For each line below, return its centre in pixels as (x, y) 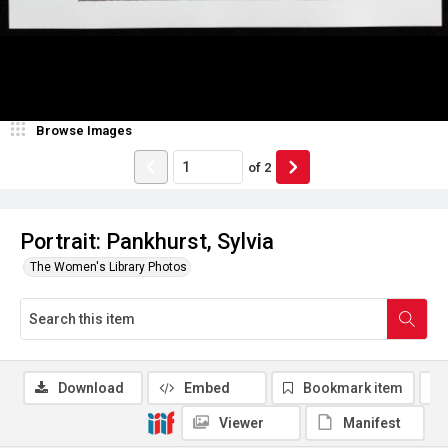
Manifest (372, 423)
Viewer (241, 423)
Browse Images (84, 130)
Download (91, 388)
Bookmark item (353, 388)
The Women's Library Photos (108, 267)
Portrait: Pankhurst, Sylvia (147, 241)
